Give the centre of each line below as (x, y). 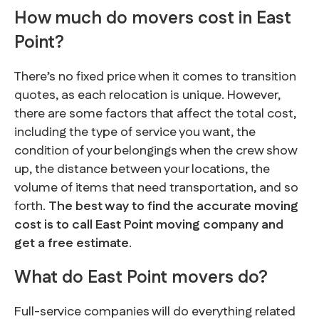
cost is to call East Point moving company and (149, 225)
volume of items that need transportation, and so (156, 188)
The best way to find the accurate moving (173, 207)
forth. (31, 207)
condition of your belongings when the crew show (156, 151)
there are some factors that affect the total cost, (155, 114)
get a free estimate (72, 244)
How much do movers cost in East (153, 19)
